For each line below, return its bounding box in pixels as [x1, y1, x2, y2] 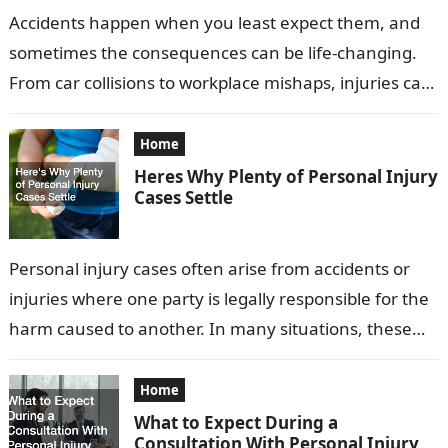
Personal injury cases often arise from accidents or [8, 257, 410, 281]
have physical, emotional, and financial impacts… [8, 101, 398, 125]
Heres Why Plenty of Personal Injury [133, 165, 438, 189]
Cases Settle [133, 186, 233, 210]
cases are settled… [8, 347, 155, 371]
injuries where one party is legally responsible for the [8, 287, 429, 311]
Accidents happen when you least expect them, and [8, 11, 420, 35]
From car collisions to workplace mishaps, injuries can [8, 71, 432, 95]
